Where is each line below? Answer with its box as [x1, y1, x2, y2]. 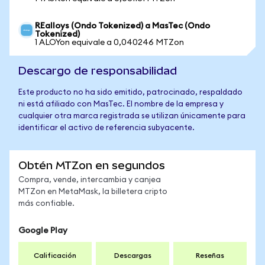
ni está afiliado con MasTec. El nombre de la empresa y [18, 101, 224, 108]
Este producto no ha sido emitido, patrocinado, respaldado [18, 89, 243, 96]
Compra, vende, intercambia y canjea [18, 176, 161, 184]
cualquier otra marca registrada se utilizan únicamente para [18, 112, 245, 120]
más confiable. [18, 200, 75, 208]
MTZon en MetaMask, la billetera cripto [18, 188, 167, 196]
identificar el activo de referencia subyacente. [18, 124, 195, 132]
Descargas [114, 252, 151, 259]
